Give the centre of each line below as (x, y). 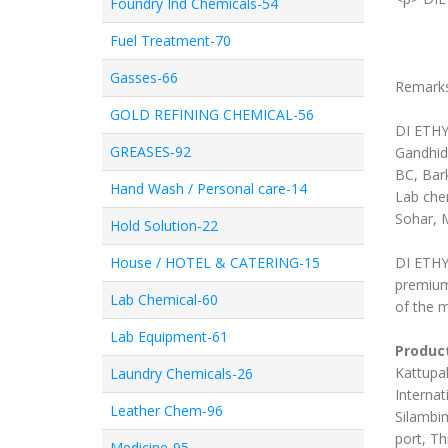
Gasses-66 (144, 77)
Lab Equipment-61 (169, 336)
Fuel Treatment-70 (170, 40)
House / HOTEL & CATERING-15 (215, 262)
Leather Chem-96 (166, 410)
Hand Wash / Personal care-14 (208, 188)
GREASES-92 (150, 151)
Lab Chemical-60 (164, 299)
